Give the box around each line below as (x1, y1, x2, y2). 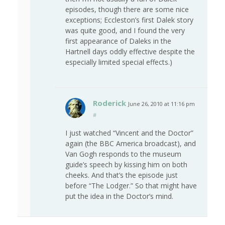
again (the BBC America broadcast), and (65, 139, 196, 149)
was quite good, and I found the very (65, 26, 185, 36)
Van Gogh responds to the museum (65, 149, 181, 159)
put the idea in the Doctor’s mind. (65, 191, 173, 201)
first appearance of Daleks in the (65, 36, 171, 46)
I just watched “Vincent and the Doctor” (65, 128, 193, 138)
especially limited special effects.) (65, 57, 172, 67)
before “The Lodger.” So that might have (65, 181, 197, 191)
